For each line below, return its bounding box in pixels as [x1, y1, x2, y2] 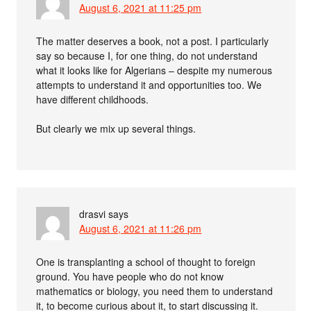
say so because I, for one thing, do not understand [36, 49, 258, 62]
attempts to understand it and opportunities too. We [36, 78, 262, 92]
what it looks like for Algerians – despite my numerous [36, 63, 273, 77]
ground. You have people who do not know [36, 269, 224, 283]
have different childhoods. [36, 92, 149, 106]
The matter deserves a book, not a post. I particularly [36, 34, 269, 48]
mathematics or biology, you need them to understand [36, 284, 274, 298]
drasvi [79, 207, 106, 221]
